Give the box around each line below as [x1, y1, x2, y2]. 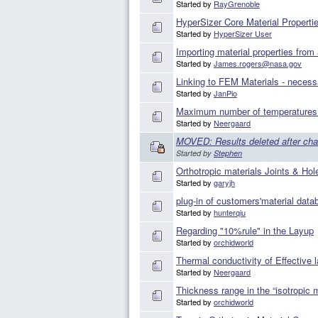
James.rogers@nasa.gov [214, 57, 302, 70]
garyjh [214, 177, 235, 189]
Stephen [214, 148, 242, 159]
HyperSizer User [214, 28, 272, 40]
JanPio [214, 87, 237, 99]
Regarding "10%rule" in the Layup [176, 224, 314, 238]
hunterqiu [214, 207, 246, 219]
